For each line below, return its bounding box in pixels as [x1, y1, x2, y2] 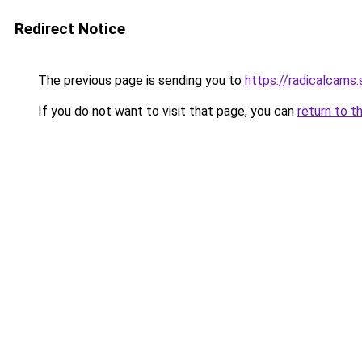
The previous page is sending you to [35, 73, 245, 88]
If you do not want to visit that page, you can [35, 103, 297, 119]
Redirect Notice [15, 19, 125, 38]
